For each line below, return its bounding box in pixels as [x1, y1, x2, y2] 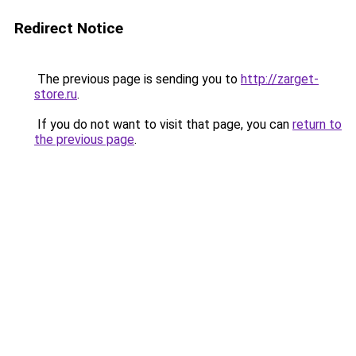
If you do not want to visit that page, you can [34, 117, 292, 132]
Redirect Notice [14, 19, 123, 37]
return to [292, 117, 342, 132]
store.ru [34, 87, 77, 102]
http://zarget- [241, 72, 319, 87]
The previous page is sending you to [34, 72, 241, 87]
